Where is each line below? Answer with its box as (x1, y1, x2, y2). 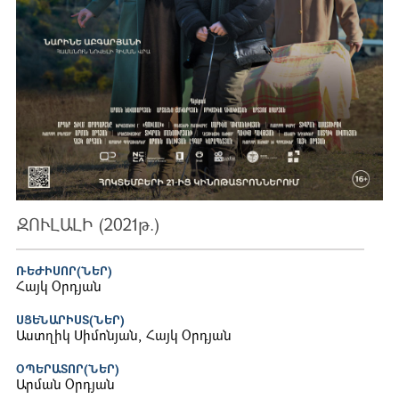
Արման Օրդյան (16, 379, 115, 394)
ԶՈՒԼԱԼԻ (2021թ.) (16, 217, 159, 235)
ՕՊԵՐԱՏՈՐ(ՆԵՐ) (16, 364, 119, 377)
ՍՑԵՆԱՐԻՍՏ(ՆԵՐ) (16, 315, 125, 328)
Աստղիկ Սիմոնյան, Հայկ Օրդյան (16, 330, 232, 345)
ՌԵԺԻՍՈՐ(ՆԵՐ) (16, 266, 112, 279)
